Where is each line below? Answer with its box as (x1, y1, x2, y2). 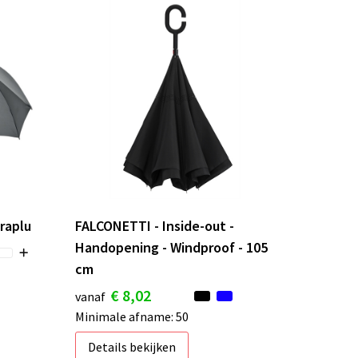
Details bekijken (87, 339, 176, 356)
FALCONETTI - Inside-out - (74, 217, 234, 236)
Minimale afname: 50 (74, 308, 189, 325)
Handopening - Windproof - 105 (74, 238, 268, 257)
